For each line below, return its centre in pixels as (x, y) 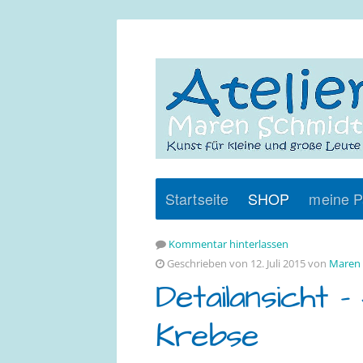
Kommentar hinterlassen (228, 243)
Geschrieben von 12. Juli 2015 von (247, 263)
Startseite (197, 198)
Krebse (207, 336)
